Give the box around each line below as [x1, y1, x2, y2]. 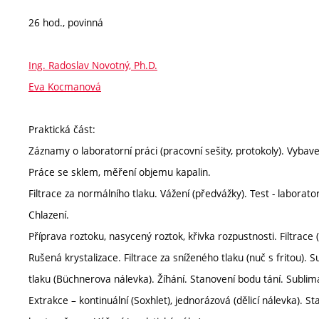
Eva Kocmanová [28, 79, 101, 93]
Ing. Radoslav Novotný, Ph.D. [28, 58, 157, 72]
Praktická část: [28, 122, 95, 136]
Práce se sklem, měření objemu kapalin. [28, 164, 211, 179]
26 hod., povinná [28, 15, 103, 29]
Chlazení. [28, 207, 69, 221]
